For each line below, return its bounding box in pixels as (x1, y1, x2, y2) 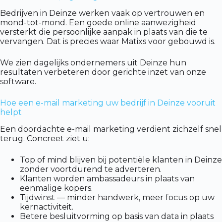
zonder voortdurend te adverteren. (20, 164, 162, 174)
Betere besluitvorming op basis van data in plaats (20, 211, 214, 221)
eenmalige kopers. (20, 183, 93, 193)
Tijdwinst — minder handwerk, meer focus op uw (20, 192, 215, 202)
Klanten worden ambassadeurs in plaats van (20, 173, 195, 183)
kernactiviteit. (20, 202, 73, 212)
